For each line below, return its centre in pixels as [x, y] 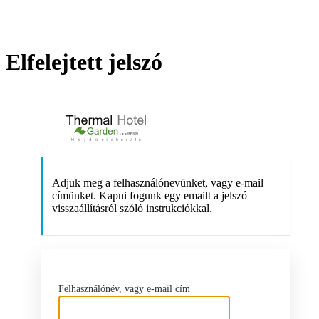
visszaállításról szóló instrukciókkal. [132, 209]
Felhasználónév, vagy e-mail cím [124, 289]
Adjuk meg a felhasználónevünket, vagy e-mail [158, 183]
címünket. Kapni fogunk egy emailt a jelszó [150, 196]
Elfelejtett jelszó [84, 62]
